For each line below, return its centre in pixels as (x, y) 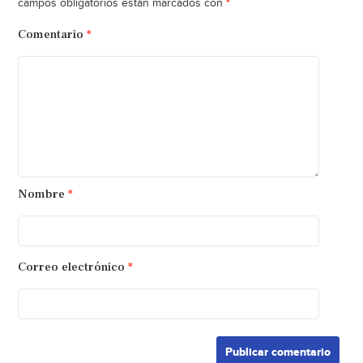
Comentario (52, 34)
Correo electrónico (73, 267)
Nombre (43, 194)
